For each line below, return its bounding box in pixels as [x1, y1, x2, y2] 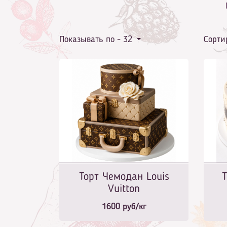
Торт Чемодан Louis [79, 171, 169, 183]
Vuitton [108, 183, 140, 195]
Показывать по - [59, 35, 123, 45]
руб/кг [120, 202, 146, 212]
